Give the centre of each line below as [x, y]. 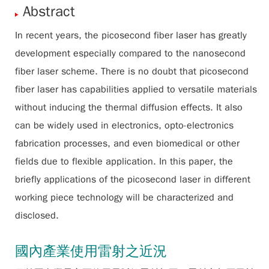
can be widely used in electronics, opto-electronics [124, 125]
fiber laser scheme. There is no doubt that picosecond [132, 71]
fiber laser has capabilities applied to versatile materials [136, 89]
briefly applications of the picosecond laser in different [133, 180]
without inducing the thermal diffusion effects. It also [129, 107]
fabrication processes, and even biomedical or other [127, 144]
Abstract [49, 11]
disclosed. [37, 216]
